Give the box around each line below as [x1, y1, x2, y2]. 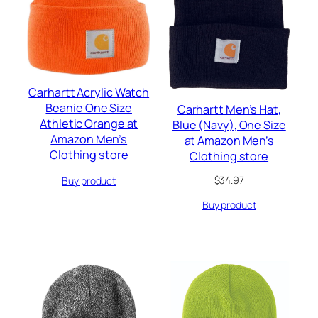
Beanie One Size [45, 100, 132, 116]
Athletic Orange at [40, 116, 138, 132]
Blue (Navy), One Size [172, 116, 286, 133]
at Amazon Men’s [184, 132, 275, 148]
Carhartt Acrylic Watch [28, 84, 150, 101]
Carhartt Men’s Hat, [177, 101, 281, 117]
